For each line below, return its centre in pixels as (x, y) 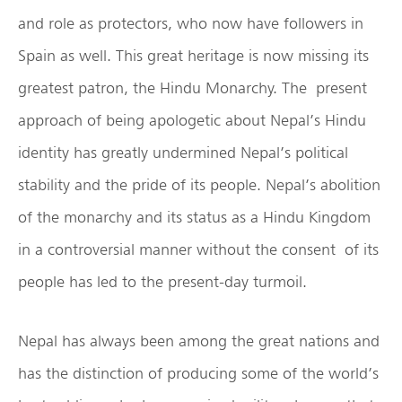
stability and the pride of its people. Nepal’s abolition (199, 185)
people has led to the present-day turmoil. (162, 282)
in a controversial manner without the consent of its (198, 249)
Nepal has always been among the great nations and (199, 341)
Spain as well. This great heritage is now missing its (193, 56)
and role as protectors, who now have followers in (191, 23)
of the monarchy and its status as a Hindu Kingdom (194, 217)
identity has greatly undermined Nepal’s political (183, 153)
